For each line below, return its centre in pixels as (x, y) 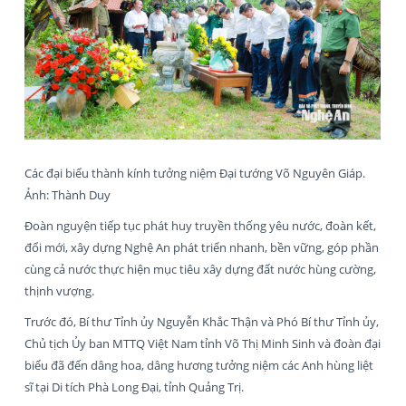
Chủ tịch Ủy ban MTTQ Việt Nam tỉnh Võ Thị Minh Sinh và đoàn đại (203, 343)
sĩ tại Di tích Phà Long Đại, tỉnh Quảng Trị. (134, 387)
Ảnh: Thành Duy (68, 194)
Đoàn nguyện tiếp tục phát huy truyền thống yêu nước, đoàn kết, (200, 225)
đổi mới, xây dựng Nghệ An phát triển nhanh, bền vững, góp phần (202, 247)
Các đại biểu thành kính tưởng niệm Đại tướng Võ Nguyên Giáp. (195, 173)
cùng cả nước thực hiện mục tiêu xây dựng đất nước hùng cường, (200, 269)
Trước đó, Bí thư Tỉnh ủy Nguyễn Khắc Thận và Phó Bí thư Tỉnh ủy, (202, 321)
